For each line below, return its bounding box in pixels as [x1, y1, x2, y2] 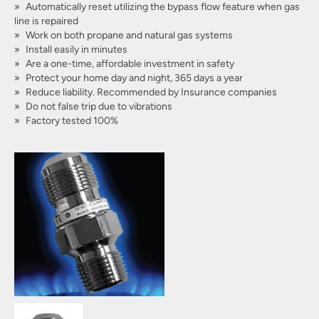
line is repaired [14, 15, 78, 26]
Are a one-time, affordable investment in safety [26, 58, 234, 69]
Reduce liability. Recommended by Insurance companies [26, 86, 277, 98]
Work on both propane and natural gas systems [26, 29, 233, 41]
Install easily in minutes [26, 43, 127, 55]
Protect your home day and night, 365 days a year [26, 72, 243, 83]
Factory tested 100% [26, 115, 118, 126]
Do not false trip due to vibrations [26, 100, 172, 112]
